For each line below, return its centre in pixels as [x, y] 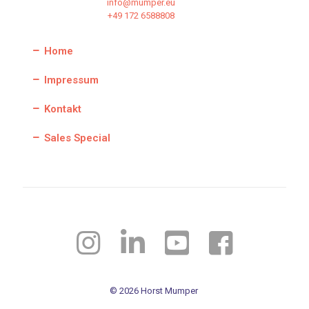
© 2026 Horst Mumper [154, 290]
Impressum [70, 80]
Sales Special [76, 138]
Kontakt [61, 109]
